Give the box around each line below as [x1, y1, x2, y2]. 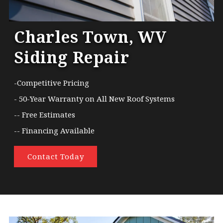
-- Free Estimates [13, 109, 75, 119]
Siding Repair [13, 46, 129, 68]
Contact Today [27, 151, 84, 161]
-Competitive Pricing [13, 77, 89, 88]
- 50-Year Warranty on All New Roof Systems [13, 93, 175, 104]
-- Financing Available [13, 125, 95, 135]
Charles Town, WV [13, 25, 167, 47]
